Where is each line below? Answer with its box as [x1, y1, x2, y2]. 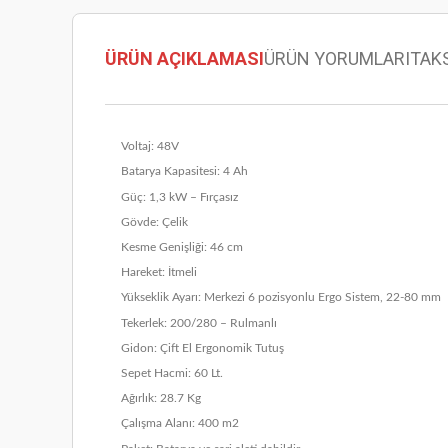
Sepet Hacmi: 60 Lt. [120, 366, 223, 379]
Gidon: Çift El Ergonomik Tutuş [120, 341, 284, 354]
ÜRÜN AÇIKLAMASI [105, 48, 264, 70]
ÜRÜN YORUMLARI [264, 48, 410, 70]
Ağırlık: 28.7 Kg [120, 392, 201, 405]
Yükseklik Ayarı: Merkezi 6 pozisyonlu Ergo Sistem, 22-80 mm [120, 291, 441, 304]
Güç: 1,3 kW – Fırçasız [120, 190, 238, 203]
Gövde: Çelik [120, 215, 188, 228]
